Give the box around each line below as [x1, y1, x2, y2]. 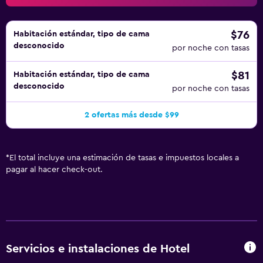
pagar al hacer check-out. [6, 166, 103, 174]
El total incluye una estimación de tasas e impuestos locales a [9, 154, 239, 162]
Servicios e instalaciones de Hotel [6, 242, 190, 255]
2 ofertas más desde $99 [84, 111, 179, 119]
